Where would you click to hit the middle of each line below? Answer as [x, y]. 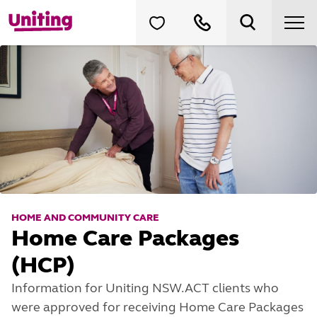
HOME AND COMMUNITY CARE [85, 218]
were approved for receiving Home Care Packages [157, 307]
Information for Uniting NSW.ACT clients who [145, 288]
